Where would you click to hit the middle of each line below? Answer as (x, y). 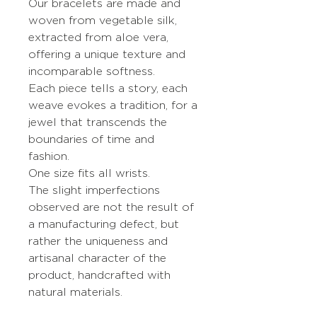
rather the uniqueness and (98, 241)
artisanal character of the (97, 258)
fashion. (49, 156)
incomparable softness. (92, 71)
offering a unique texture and (107, 54)
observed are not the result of (111, 207)
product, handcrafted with (99, 275)
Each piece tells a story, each (108, 88)
